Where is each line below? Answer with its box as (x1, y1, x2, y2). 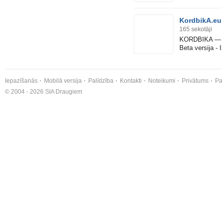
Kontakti (120, 77, 142, 85)
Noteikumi (148, 77, 175, 85)
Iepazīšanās (5, 77, 38, 85)
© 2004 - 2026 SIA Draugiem (5, 88, 82, 96)
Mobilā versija (44, 77, 82, 85)
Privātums (182, 77, 209, 85)
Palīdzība (88, 77, 113, 85)
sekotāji (191, 26, 212, 33)
